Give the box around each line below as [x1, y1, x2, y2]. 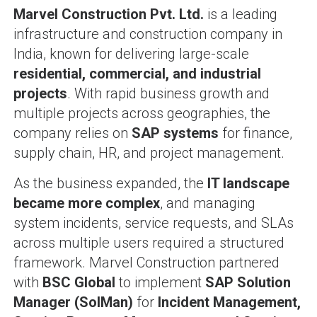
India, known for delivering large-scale [13, 45, 249, 62]
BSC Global [42, 273, 115, 291]
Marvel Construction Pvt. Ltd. [13, 5, 204, 23]
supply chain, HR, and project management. [13, 144, 284, 161]
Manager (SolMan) [13, 293, 133, 311]
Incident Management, [157, 293, 301, 311]
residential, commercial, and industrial [13, 64, 261, 82]
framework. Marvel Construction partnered [13, 253, 279, 271]
